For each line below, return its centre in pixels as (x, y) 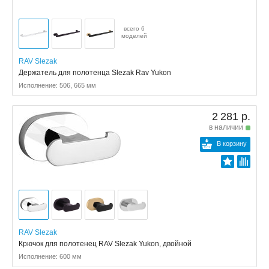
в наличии (226, 127)
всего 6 (134, 29)
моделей (134, 36)
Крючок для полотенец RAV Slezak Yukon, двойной (105, 244)
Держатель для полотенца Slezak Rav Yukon (95, 73)
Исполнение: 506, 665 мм (57, 85)
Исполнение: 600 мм (50, 256)
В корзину (232, 144)
